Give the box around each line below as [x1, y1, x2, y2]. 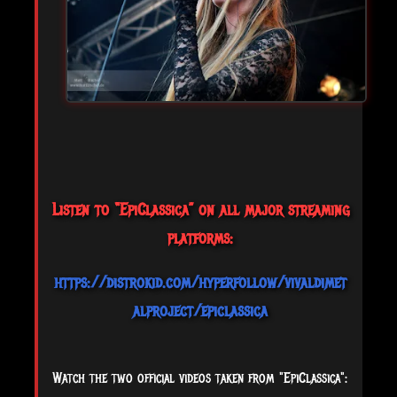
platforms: [167, 227, 233, 249]
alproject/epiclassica [133, 300, 268, 323]
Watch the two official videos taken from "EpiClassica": [53, 370, 347, 388]
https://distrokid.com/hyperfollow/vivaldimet [54, 272, 346, 294]
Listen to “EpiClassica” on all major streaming [51, 198, 349, 221]
